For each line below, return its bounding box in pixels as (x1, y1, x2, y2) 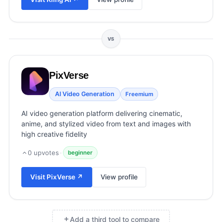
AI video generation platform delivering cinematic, (21, 109, 182, 117)
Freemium (125, 91, 153, 98)
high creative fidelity (21, 130, 87, 138)
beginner (68, 149, 93, 156)
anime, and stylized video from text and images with (21, 119, 191, 128)
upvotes (32, 149, 59, 157)
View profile (101, 173, 138, 181)
